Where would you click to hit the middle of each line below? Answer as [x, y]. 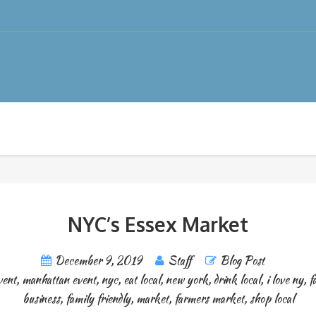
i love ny [284, 280]
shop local [272, 299]
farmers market [209, 299]
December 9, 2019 [98, 261]
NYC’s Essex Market [158, 224]
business [41, 299]
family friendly [98, 299]
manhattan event [59, 280]
